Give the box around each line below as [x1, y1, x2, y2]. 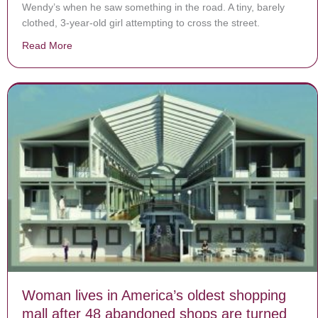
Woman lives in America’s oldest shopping [22, 287, 286, 304]
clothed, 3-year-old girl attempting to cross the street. [22, 16, 260, 28]
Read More [22, 39, 72, 51]
